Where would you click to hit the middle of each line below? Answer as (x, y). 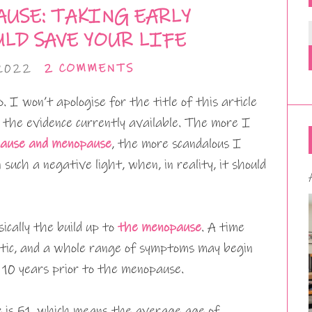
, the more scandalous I (177, 144)
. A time (223, 227)
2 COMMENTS (88, 69)
